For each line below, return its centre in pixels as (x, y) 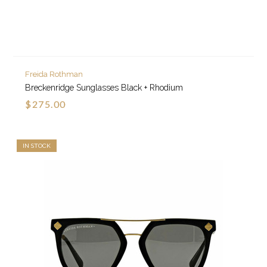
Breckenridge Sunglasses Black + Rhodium (104, 87)
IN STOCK (37, 145)
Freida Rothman (54, 74)
